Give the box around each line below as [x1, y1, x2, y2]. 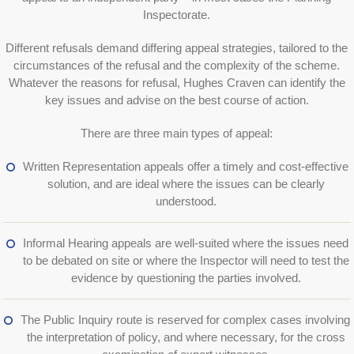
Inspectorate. [143, 8, 211, 22]
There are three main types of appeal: [81, 126, 273, 141]
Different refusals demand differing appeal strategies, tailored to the [6, 41, 348, 55]
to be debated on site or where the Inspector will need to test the [23, 254, 350, 268]
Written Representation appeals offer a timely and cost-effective [22, 160, 348, 174]
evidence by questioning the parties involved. [71, 271, 302, 285]
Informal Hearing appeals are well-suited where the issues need [22, 236, 348, 250]
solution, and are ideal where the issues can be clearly [47, 177, 326, 191]
